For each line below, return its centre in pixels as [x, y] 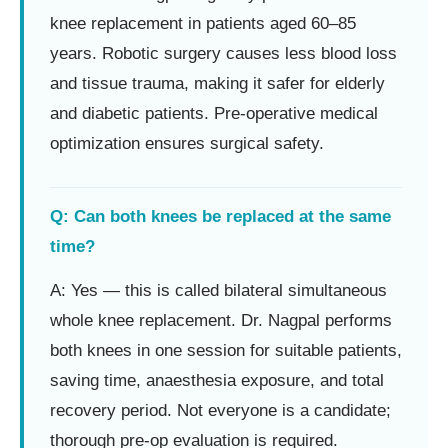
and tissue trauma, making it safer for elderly [217, 83]
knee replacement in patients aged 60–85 [203, 23]
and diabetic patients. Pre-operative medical [214, 113]
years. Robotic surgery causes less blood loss [223, 53]
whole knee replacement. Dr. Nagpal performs [221, 320]
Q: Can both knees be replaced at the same [220, 216]
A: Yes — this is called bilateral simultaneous [218, 290]
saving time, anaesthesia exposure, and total [217, 380]
